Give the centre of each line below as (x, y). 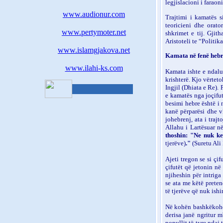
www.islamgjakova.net (94, 50)
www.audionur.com (94, 14)
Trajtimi (178, 17)
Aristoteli (178, 41)
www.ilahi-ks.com (94, 68)
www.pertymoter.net (94, 32)
